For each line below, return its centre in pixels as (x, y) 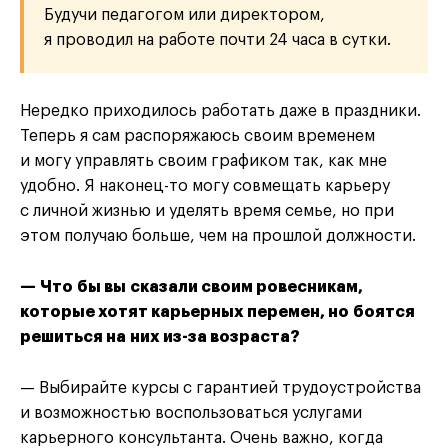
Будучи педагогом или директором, (184, 14)
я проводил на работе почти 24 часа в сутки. (217, 39)
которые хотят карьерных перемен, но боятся (217, 311)
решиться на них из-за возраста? (160, 336)
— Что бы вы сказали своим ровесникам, (191, 286)
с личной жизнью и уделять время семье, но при (207, 210)
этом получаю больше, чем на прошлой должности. (218, 235)
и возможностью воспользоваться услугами (191, 412)
